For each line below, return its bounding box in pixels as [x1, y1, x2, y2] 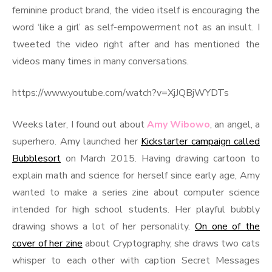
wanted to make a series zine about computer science [12, 186, 260, 199]
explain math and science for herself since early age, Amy [12, 169, 260, 182]
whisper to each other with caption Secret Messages [12, 254, 260, 267]
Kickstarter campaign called [141, 135, 260, 148]
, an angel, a [210, 118, 260, 131]
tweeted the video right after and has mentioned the [12, 38, 260, 51]
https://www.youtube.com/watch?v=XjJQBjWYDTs [12, 86, 229, 100]
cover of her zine [12, 237, 83, 250]
